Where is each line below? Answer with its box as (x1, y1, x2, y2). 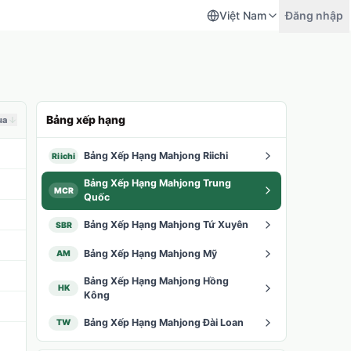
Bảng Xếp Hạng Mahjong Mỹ (83, 247, 217, 259)
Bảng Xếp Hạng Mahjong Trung (83, 177, 231, 190)
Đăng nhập (285, 8, 343, 22)
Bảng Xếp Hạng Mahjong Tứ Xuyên (83, 219, 248, 231)
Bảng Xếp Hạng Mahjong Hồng (83, 274, 229, 287)
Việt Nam (219, 8, 266, 22)
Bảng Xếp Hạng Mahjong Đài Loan (83, 316, 244, 328)
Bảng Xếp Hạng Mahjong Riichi (83, 150, 228, 162)
